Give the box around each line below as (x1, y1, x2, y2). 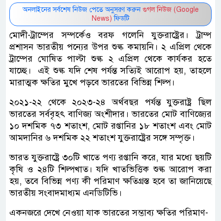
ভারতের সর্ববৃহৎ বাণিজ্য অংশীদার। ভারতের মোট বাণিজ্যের (9, 108, 212, 119)
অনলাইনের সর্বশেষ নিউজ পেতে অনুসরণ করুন (22, 5, 143, 14)
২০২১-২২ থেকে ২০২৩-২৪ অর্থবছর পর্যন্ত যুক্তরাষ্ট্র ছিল (9, 96, 212, 108)
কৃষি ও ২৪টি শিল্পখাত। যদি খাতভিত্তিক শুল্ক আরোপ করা (9, 163, 212, 175)
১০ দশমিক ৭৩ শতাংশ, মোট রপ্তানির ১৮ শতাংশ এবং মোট (9, 120, 212, 131)
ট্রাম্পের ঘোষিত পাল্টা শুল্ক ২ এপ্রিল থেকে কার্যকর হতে (9, 53, 212, 64)
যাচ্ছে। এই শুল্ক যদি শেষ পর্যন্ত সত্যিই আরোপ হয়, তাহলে (9, 65, 212, 76)
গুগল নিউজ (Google (142, 5, 199, 14)
